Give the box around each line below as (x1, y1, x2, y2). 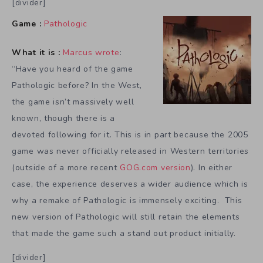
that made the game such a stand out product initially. (12, 227, 236, 239)
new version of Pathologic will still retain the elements (12, 211, 240, 222)
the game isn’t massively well (12, 96, 134, 107)
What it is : (12, 46, 60, 58)
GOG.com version (120, 161, 191, 173)
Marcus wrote (63, 46, 120, 58)
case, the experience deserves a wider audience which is (12, 178, 248, 190)
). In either (190, 161, 233, 173)
